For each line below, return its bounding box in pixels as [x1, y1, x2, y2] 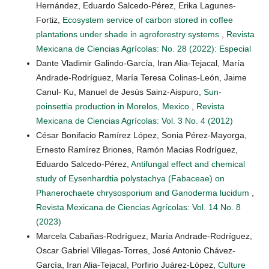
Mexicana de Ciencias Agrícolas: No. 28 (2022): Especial [36, 44, 251, 54]
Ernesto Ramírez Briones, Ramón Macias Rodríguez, [36, 145, 238, 155]
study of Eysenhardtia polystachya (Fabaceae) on [36, 174, 225, 184]
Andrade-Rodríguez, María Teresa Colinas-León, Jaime [36, 73, 247, 83]
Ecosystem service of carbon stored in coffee [62, 15, 233, 25]
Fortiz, [36, 15, 62, 25]
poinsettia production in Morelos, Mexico [36, 101, 192, 112]
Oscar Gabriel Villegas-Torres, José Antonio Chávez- [36, 246, 235, 256]
